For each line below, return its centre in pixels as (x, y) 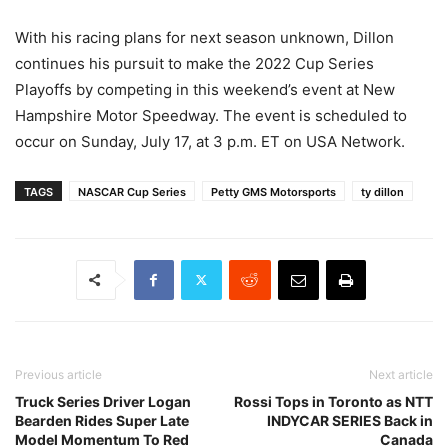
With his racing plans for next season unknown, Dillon (204, 37)
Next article (401, 374)
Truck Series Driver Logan (103, 401)
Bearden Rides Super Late (102, 420)
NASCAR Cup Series (132, 191)
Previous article (58, 374)
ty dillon (382, 191)
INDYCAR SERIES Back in (350, 420)
